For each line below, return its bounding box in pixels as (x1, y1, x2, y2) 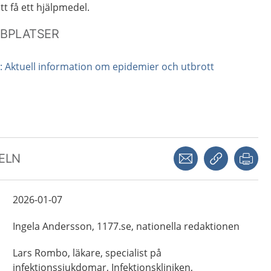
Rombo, (34, 246, 70, 260)
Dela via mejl (198, 146, 245, 156)
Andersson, (42, 220, 94, 233)
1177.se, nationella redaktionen (96, 220, 240, 233)
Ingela (12, 220, 40, 233)
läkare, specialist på (72, 246, 162, 260)
